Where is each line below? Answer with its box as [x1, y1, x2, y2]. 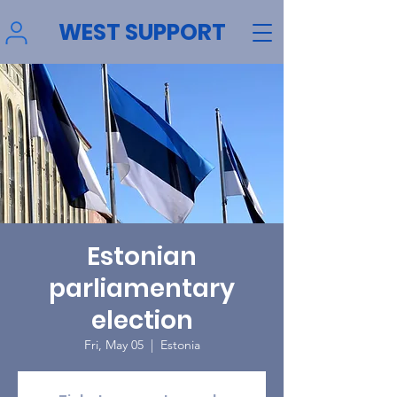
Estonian [87, 239, 197, 274]
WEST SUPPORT [58, 17, 226, 48]
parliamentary [49, 271, 235, 306]
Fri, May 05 [83, 337, 144, 353]
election [90, 303, 193, 338]
